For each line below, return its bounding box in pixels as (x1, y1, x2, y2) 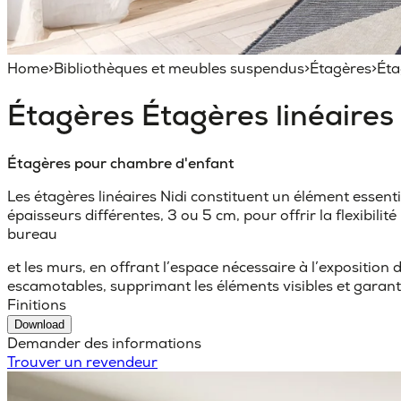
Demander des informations (7, 333, 201, 353)
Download (14, 317, 64, 331)
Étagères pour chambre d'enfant (7, 153, 235, 173)
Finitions (7, 294, 66, 314)
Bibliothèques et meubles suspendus (54, 58, 304, 78)
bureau (7, 224, 57, 243)
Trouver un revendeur (7, 352, 158, 371)
